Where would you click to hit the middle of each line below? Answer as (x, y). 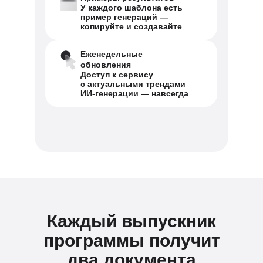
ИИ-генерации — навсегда (134, 93)
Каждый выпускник (131, 221)
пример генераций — (124, 17)
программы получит (131, 240)
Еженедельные (112, 54)
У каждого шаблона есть (131, 8)
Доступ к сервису (117, 75)
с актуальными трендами (133, 84)
